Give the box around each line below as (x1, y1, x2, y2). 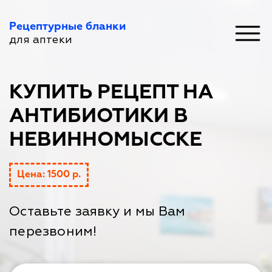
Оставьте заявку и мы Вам (9, 203, 185, 220)
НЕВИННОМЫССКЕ (9, 130, 202, 150)
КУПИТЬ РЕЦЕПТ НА (9, 83, 213, 103)
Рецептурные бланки (9, 21, 126, 32)
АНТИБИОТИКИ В (9, 106, 188, 126)
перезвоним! (9, 223, 97, 240)
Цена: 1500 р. (17, 170, 81, 180)
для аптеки (9, 33, 72, 47)
